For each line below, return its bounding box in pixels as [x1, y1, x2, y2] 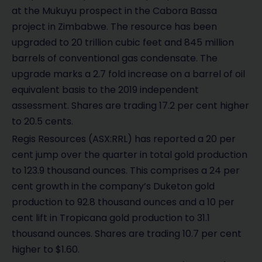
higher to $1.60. [12, 242, 80, 256]
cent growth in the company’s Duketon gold [12, 179, 215, 193]
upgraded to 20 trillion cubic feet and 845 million [12, 35, 234, 49]
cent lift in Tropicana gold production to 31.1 [12, 211, 210, 225]
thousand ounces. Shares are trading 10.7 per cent [12, 226, 242, 240]
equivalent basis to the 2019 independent [12, 82, 199, 96]
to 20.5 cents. [12, 114, 73, 128]
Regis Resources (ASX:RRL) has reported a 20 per [12, 132, 236, 146]
